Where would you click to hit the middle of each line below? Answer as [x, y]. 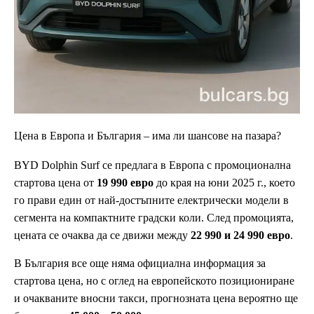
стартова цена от [55, 183]
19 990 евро [125, 183]
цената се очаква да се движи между [102, 235]
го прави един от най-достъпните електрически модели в [151, 200]
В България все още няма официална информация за [140, 264]
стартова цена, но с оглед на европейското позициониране [154, 281]
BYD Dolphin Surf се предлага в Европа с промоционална [152, 165]
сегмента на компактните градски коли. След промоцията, [154, 218]
